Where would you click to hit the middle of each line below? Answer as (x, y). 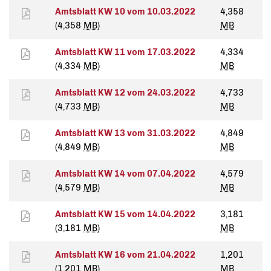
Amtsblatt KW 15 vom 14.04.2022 (125, 214)
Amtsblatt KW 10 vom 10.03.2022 (125, 12)
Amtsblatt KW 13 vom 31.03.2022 (125, 133)
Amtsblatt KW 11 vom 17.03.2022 (125, 52)
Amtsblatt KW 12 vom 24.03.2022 (125, 93)
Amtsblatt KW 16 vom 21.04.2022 (125, 255)
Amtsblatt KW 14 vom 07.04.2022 (125, 174)
